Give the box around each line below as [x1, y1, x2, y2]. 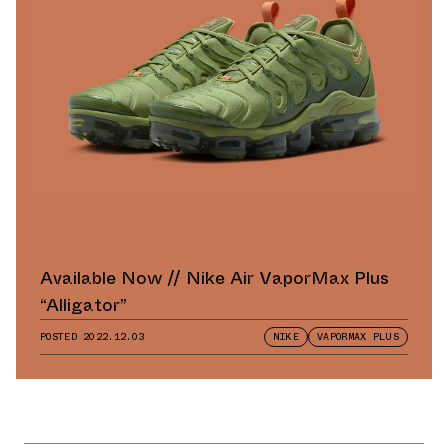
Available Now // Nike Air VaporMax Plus [40, 264, 389, 291]
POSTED [40, 328, 84, 344]
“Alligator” [40, 291, 127, 318]
